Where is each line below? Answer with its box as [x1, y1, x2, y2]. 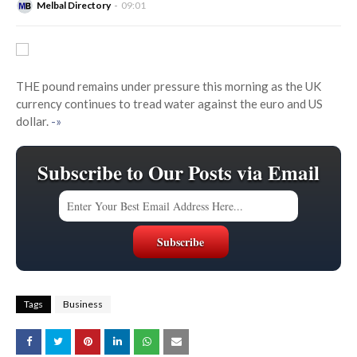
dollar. [16, 114, 49, 129]
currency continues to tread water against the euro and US [16, 96, 323, 112]
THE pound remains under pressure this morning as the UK [16, 79, 321, 94]
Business [63, 298, 103, 311]
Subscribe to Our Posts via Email [37, 158, 320, 188]
